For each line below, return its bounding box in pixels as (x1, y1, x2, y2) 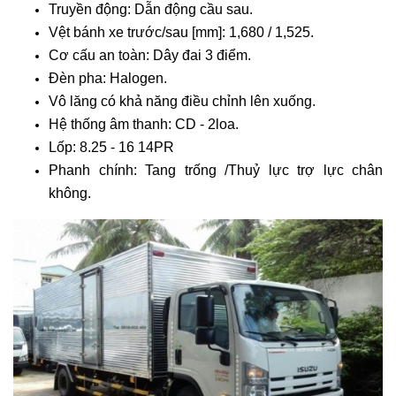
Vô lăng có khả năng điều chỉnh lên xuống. (49, 93, 316, 109)
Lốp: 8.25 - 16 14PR (49, 139, 174, 155)
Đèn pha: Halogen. (49, 70, 167, 86)
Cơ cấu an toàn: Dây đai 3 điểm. (49, 47, 251, 63)
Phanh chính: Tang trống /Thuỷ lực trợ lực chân (49, 162, 383, 178)
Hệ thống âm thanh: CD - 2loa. (49, 116, 239, 132)
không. (49, 185, 91, 201)
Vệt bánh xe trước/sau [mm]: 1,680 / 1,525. (49, 24, 314, 40)
